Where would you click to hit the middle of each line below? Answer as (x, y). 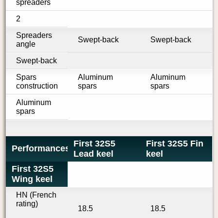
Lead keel (94, 154)
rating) (27, 203)
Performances (41, 149)
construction (37, 86)
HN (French (36, 195)
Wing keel (32, 179)
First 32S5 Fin (174, 143)
